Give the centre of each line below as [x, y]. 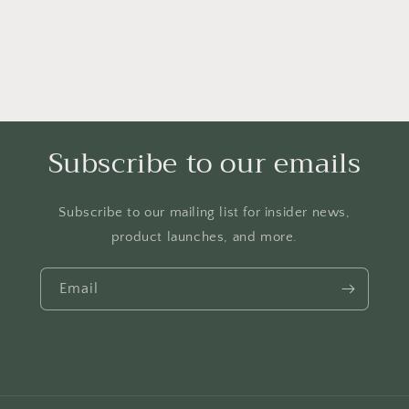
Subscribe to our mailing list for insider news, [204, 212]
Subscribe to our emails [204, 163]
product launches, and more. [204, 237]
